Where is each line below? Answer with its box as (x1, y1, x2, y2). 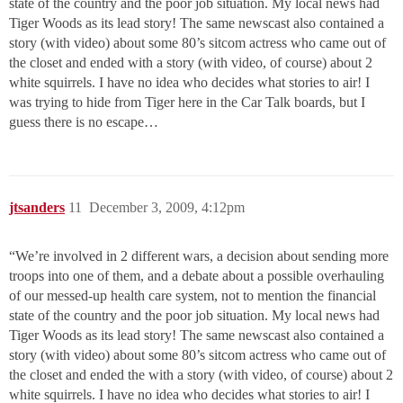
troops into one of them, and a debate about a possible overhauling (9, 268, 384, 284)
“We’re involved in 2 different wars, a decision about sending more (9, 248, 389, 264)
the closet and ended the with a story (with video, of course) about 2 (9, 367, 393, 383)
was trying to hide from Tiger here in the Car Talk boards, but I (9, 94, 365, 111)
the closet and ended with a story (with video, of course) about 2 (9, 55, 372, 71)
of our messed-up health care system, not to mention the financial (9, 288, 376, 304)
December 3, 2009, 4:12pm (89, 200, 245, 216)
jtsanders (9, 200, 65, 216)
